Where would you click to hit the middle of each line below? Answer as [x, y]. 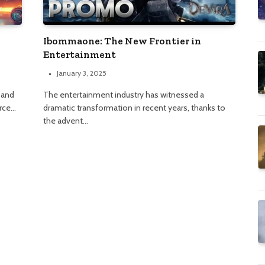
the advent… [66, 121]
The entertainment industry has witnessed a [124, 95]
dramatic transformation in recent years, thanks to [134, 108]
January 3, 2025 [82, 73]
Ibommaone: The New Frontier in [122, 41]
